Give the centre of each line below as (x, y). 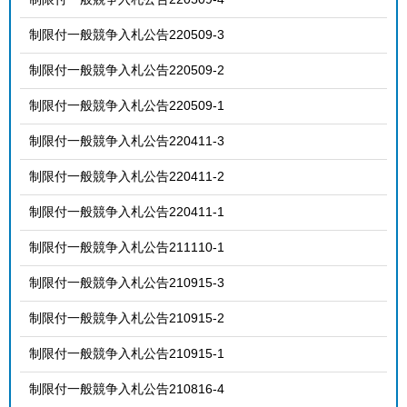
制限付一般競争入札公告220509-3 (127, 34)
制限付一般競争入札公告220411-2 (127, 176)
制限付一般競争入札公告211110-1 (127, 247)
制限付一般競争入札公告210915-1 (127, 353)
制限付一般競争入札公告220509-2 (127, 69)
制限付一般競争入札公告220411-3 (127, 140)
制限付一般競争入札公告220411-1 (127, 211)
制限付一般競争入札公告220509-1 (127, 105)
